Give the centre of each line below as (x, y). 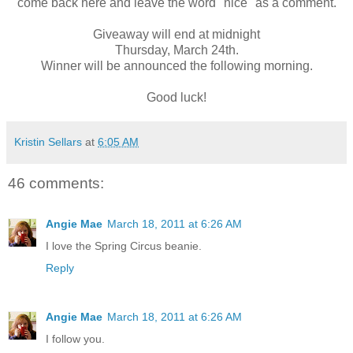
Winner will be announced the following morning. (176, 65)
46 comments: (56, 183)
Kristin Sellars (48, 141)
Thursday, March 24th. (176, 50)
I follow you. (75, 339)
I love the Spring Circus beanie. (124, 246)
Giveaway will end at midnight (176, 34)
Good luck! (176, 97)
